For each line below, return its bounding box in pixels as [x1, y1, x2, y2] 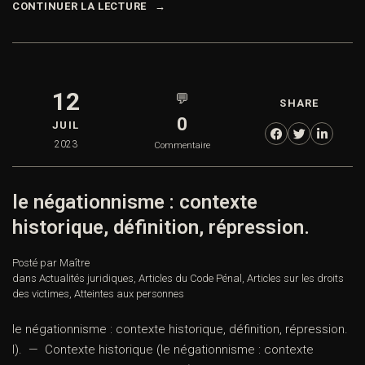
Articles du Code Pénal [139, 272, 242, 285]
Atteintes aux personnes [74, 288, 184, 301]
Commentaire [154, 140, 211, 152]
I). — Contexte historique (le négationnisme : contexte [12, 342, 314, 358]
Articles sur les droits [247, 272, 344, 285]
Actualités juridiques [39, 272, 134, 285]
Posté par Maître [12, 257, 90, 270]
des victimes [12, 288, 69, 301]
